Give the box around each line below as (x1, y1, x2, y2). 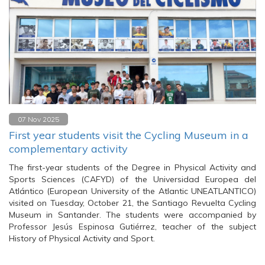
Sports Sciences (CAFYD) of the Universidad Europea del (9, 174, 256, 185)
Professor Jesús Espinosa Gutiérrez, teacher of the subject (9, 221, 256, 232)
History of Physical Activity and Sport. (9, 233, 155, 244)
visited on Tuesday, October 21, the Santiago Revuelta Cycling (9, 198, 256, 208)
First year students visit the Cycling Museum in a (9, 128, 248, 142)
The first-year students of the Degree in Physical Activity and (9, 162, 256, 173)
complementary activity (9, 142, 128, 156)
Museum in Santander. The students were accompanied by (9, 209, 256, 220)
